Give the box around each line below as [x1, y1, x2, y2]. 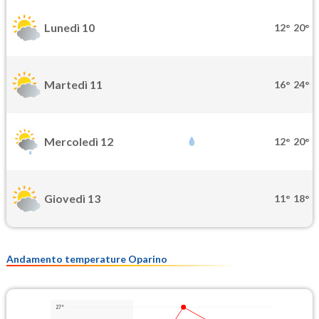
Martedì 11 [44, 78, 103, 92]
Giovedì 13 [44, 192, 100, 206]
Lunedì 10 [44, 21, 95, 35]
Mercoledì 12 [44, 135, 113, 149]
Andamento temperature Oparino [6, 252, 167, 265]
